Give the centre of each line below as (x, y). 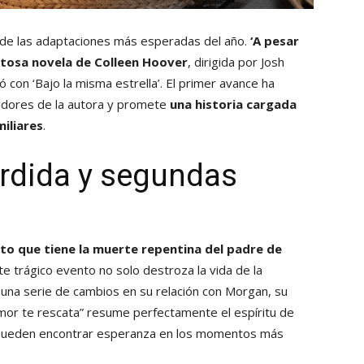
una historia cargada (233, 104)
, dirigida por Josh (236, 62)
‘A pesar (275, 41)
